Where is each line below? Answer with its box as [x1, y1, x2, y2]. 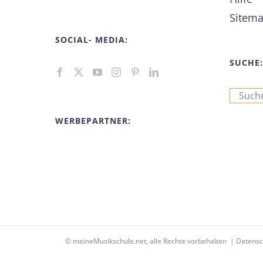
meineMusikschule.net [73, 236, 146, 247]
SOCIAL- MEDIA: [55, 34, 129, 46]
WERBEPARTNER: [55, 115, 131, 127]
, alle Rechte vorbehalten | [146, 236, 236, 247]
